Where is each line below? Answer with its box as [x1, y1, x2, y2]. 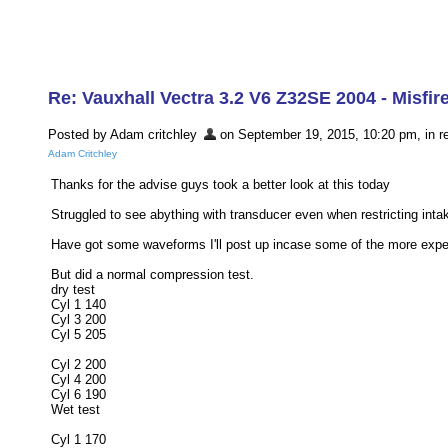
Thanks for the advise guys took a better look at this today [51, 177, 390, 193]
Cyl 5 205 [51, 327, 106, 343]
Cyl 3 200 [51, 312, 106, 328]
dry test [51, 282, 95, 298]
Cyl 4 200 [51, 372, 106, 388]
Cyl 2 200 [51, 357, 106, 373]
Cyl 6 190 [51, 387, 106, 403]
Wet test [51, 402, 100, 418]
